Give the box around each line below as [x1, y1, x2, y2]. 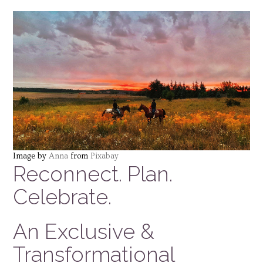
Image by [13, 151, 49, 161]
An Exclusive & [13, 218, 154, 244]
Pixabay [90, 151, 119, 161]
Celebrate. [13, 184, 112, 209]
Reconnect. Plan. [13, 161, 173, 186]
